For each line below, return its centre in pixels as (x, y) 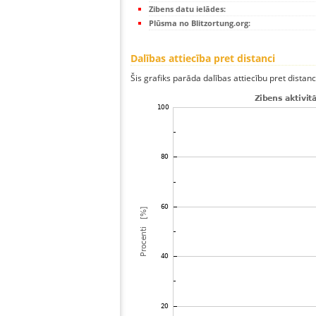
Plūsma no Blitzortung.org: (200, 23)
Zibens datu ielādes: (187, 9)
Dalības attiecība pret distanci (203, 59)
